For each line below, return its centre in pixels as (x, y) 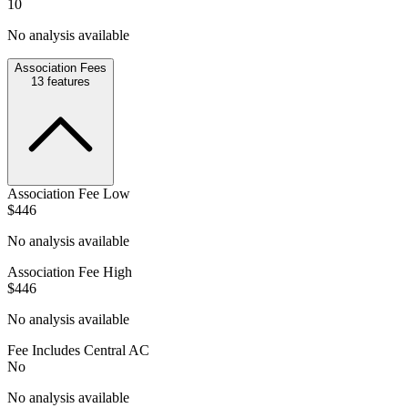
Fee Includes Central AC (78, 350)
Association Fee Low (69, 193)
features (67, 81)
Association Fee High (70, 271)
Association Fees (61, 67)
